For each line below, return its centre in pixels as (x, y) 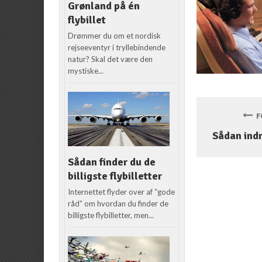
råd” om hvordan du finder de (118, 204)
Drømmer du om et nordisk (115, 36)
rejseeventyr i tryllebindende (117, 48)
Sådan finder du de (112, 162)
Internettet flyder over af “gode (122, 192)
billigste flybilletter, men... (111, 216)
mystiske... (86, 71)
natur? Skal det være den (111, 59)
